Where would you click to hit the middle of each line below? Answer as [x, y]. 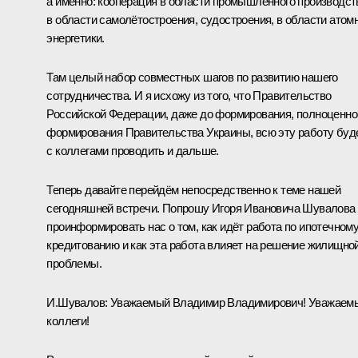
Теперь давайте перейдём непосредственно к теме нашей [194, 189]
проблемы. [74, 263]
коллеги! [68, 320]
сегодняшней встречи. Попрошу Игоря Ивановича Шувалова [201, 208]
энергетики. [76, 38]
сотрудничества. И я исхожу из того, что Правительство [189, 95]
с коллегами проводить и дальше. [133, 150]
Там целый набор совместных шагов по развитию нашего [192, 77]
